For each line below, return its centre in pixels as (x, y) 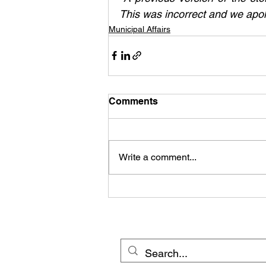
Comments (133, 101)
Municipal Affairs (140, 29)
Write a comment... (158, 157)
